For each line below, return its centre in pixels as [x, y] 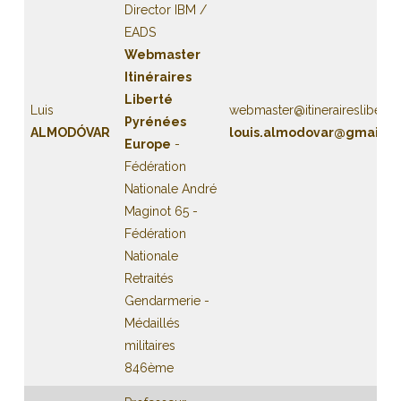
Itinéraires [158, 77]
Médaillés [152, 323]
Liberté [148, 99]
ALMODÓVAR [70, 132]
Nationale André [170, 189]
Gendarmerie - [166, 301]
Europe [147, 144]
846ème [149, 368]
